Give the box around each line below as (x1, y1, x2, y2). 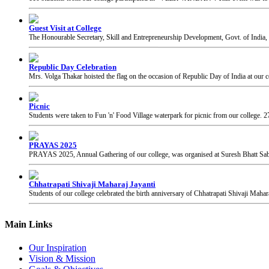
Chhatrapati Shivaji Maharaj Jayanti (29, 145, 156, 155)
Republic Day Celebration (29, 28, 116, 38)
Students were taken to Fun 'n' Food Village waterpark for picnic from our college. (29, 77, 264, 86)
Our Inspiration (29, 243, 86, 253)
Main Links (5, 219, 52, 230)
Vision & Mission (29, 253, 95, 264)
